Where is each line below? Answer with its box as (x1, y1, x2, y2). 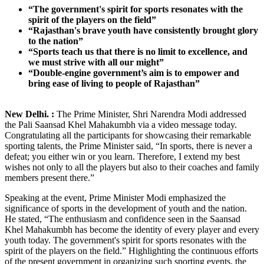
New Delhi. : (5, 108, 54, 119)
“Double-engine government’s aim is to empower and (28, 67, 239, 78)
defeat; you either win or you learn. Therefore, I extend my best (5, 151, 240, 161)
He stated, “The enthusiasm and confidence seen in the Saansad (5, 213, 240, 224)
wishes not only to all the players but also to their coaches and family (5, 161, 259, 172)
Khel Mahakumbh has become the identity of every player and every (5, 224, 259, 235)
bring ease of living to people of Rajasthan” (28, 78, 200, 88)
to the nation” (28, 35, 83, 46)
